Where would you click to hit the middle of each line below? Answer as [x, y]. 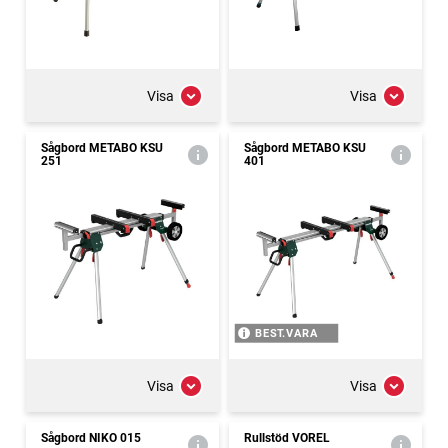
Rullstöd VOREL [287, 438]
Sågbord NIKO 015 [91, 438]
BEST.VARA [286, 333]
